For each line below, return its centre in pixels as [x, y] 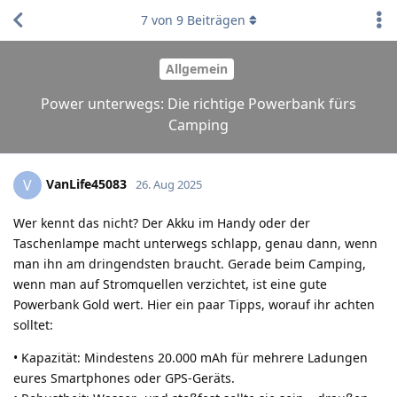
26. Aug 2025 [169, 184]
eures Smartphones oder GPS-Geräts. [124, 378]
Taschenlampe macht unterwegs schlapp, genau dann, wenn [195, 243]
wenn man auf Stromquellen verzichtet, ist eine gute [170, 284]
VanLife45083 [86, 183]
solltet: [33, 324]
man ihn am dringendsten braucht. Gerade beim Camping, [190, 263]
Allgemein [196, 69]
